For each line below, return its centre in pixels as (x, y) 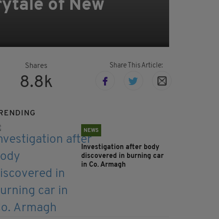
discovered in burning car (122, 156)
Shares (36, 66)
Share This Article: (136, 66)
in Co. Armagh (104, 165)
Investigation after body (120, 148)
